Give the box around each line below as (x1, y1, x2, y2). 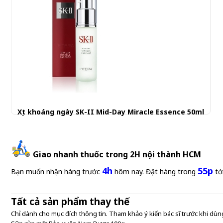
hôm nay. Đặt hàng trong (112, 167, 198, 176)
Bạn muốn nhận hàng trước (11, 167, 102, 176)
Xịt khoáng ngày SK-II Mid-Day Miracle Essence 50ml (17, 107, 204, 116)
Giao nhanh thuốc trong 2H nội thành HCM (33, 149, 201, 160)
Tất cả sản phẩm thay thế (11, 195, 129, 208)
